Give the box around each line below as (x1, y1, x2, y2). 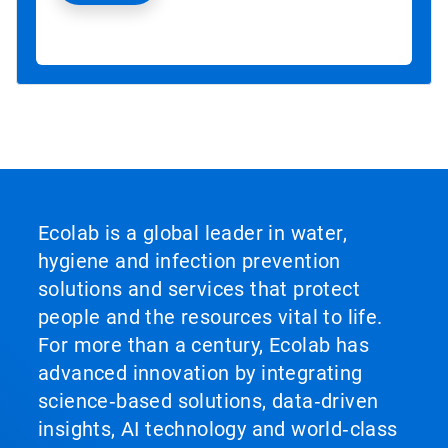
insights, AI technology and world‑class (38, 417, 398, 442)
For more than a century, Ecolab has (38, 333, 369, 358)
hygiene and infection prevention (38, 249, 341, 274)
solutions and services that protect (38, 277, 360, 302)
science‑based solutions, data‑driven (38, 389, 379, 414)
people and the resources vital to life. (38, 305, 383, 330)
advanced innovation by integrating (38, 361, 363, 386)
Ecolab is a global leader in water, (38, 221, 347, 246)
